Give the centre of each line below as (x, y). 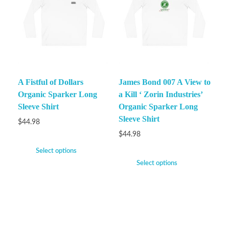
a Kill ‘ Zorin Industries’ (160, 95)
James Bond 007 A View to (164, 82)
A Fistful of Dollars (51, 82)
